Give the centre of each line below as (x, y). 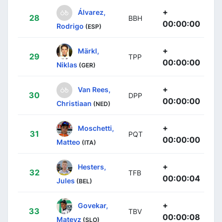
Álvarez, (92, 12)
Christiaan (74, 103)
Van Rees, (94, 89)
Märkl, (88, 51)
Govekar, (93, 205)
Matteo (68, 142)
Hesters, (92, 166)
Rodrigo (70, 26)
